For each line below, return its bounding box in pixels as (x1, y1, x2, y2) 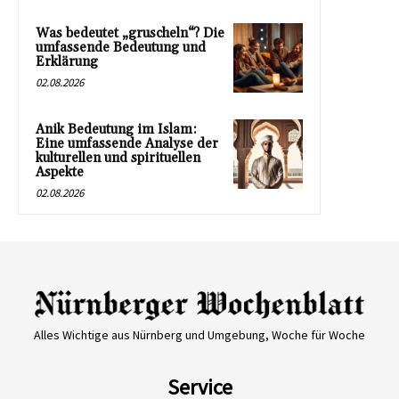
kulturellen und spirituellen (36, 149, 200, 167)
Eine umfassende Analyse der (36, 134, 218, 152)
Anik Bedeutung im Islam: (36, 120, 197, 138)
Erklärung (36, 53, 98, 70)
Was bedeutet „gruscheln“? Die (36, 24, 224, 42)
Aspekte (36, 163, 84, 181)
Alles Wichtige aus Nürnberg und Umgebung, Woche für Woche (34, 327, 365, 344)
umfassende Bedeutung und (36, 38, 206, 56)
